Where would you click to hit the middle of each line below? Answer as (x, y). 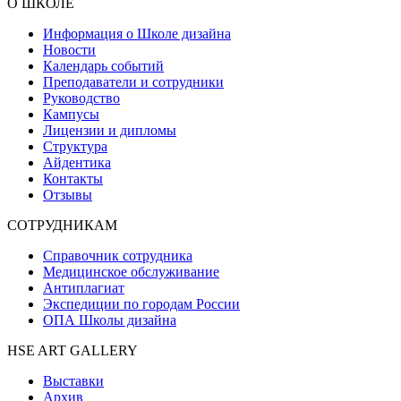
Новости (69, 49)
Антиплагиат (84, 287)
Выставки (73, 380)
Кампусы (71, 114)
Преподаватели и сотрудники (133, 81)
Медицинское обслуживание (131, 271)
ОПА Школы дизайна (110, 320)
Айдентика (77, 162)
